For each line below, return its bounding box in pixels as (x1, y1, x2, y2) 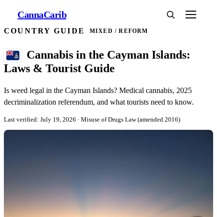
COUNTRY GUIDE (4, 27, 85, 35)
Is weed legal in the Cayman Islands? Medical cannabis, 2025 (4, 86, 192, 94)
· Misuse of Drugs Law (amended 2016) (77, 115, 180, 123)
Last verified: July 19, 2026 (4, 115, 77, 123)
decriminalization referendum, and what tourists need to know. (4, 97, 194, 106)
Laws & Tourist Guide (4, 62, 115, 75)
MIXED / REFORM (89, 27, 148, 34)
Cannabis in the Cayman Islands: (26, 48, 190, 61)
